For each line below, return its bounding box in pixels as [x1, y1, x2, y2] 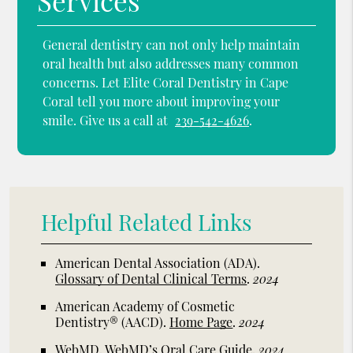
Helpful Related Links [41, 207, 253, 237]
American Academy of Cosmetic [55, 298, 236, 315]
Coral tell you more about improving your [43, 93, 281, 110]
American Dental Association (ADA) [55, 255, 258, 272]
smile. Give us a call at [43, 112, 172, 129]
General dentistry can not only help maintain [43, 36, 301, 54]
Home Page [169, 314, 233, 331]
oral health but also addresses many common [43, 55, 299, 72]
